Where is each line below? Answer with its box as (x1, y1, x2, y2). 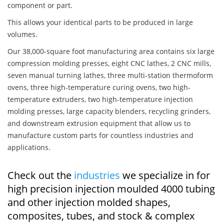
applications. (7, 142, 50, 152)
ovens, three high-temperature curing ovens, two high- (7, 82, 190, 92)
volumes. (7, 29, 37, 39)
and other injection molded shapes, (7, 195, 170, 209)
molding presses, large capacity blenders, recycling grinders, (7, 106, 210, 116)
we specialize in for (120, 168, 210, 182)
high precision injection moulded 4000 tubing (7, 182, 215, 196)
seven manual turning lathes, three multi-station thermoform (7, 70, 213, 80)
